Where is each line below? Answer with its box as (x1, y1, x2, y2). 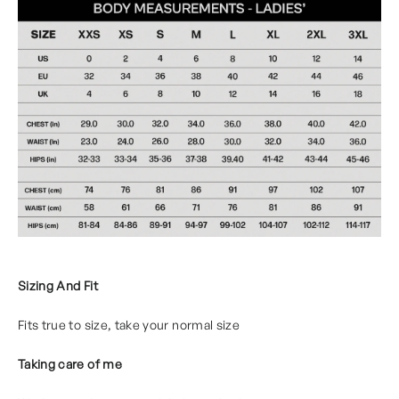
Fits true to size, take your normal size (18, 316, 240, 332)
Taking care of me (18, 355, 122, 371)
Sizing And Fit (18, 277, 98, 293)
